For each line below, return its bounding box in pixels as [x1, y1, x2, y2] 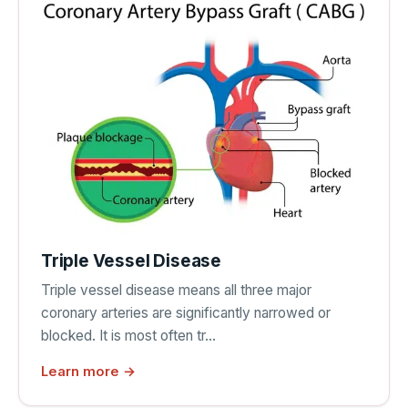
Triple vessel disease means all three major [41, 280, 311, 299]
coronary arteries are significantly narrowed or [41, 303, 331, 321]
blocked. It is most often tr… [41, 326, 216, 344]
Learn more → [41, 363, 136, 381]
